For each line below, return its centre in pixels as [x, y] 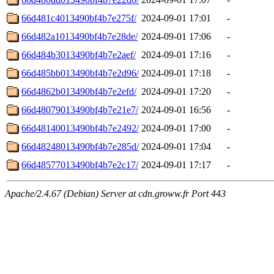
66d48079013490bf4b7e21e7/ [80, 109]
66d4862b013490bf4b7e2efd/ [79, 91]
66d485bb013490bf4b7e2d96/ [80, 73]
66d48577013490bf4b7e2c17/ [80, 165]
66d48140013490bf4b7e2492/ [80, 128]
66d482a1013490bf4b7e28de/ [80, 36]
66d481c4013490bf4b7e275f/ [79, 18]
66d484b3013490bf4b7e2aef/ [79, 54]
